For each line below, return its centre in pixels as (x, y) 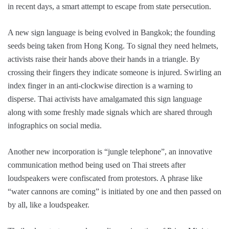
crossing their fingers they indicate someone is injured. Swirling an (114, 73)
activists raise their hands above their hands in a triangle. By (104, 59)
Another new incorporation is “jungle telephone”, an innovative (110, 152)
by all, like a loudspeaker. (49, 205)
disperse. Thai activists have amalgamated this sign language (105, 99)
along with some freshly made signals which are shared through (110, 112)
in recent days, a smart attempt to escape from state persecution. (109, 7)
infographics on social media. (55, 126)
